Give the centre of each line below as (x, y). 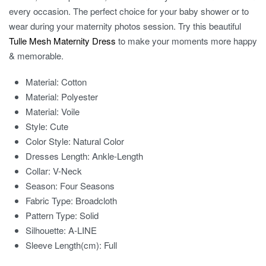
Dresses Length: (59, 156)
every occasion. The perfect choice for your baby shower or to (129, 11)
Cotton (74, 82)
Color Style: (50, 141)
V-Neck (68, 171)
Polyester (80, 97)
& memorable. (36, 56)
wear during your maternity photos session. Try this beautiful (125, 26)
